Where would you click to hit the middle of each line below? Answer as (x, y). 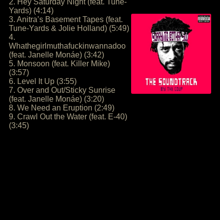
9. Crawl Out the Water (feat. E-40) (68, 117)
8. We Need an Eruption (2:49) (62, 108)
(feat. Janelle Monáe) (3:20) (56, 99)
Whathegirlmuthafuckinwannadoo (67, 46)
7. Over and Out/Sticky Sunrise (62, 90)
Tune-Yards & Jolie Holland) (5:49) (69, 28)
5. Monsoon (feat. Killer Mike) (59, 64)
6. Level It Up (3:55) (43, 81)
